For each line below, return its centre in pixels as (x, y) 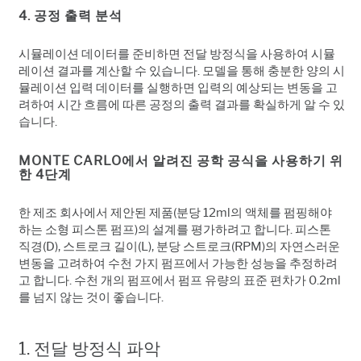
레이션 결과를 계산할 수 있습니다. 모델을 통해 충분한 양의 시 (182, 71)
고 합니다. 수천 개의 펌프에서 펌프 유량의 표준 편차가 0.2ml (180, 280)
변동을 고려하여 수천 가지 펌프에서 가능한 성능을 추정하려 (178, 263)
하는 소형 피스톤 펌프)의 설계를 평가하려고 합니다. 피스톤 (175, 229)
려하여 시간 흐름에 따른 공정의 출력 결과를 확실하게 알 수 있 (182, 104)
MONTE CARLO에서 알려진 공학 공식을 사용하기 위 (181, 160)
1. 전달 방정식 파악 (89, 348)
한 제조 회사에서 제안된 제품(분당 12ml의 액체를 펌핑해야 (175, 212)
